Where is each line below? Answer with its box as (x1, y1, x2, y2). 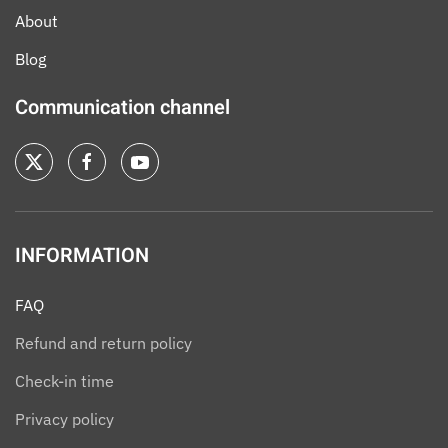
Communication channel (15, 93, 230, 123)
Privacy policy (15, 409, 114, 430)
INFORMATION (15, 241, 149, 271)
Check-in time (15, 371, 114, 392)
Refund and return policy (15, 333, 192, 354)
